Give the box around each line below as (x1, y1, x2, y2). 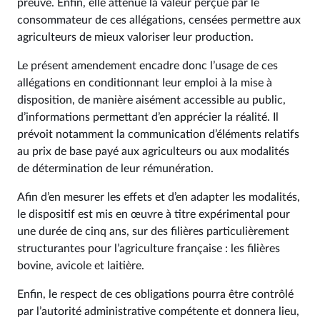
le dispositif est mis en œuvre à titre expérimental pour (17, 209, 290, 220)
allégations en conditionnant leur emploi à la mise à (17, 77, 272, 89)
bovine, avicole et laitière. (17, 260, 144, 271)
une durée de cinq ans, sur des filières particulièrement (17, 226, 289, 237)
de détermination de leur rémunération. (17, 163, 214, 174)
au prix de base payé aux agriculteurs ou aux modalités (17, 146, 289, 157)
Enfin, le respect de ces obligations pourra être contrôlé (17, 289, 294, 300)
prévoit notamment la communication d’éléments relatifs (17, 129, 299, 140)
